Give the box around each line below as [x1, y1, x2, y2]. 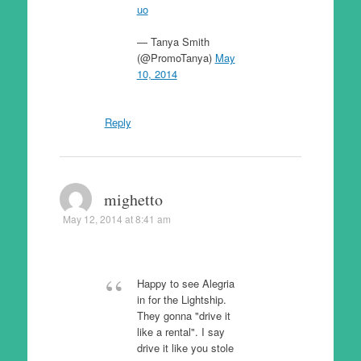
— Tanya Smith [136, 33, 210, 49]
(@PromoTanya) [136, 49, 215, 65]
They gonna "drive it [136, 308, 230, 323]
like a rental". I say [136, 324, 225, 339]
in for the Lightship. [136, 292, 226, 307]
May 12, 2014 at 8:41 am [62, 212, 171, 226]
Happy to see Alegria [136, 276, 234, 291]
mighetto [103, 189, 163, 210]
